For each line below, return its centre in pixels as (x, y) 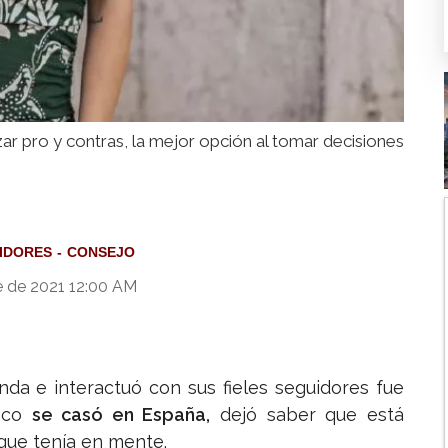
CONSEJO (101, 252)
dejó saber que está (307, 415)
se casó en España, (121, 415)
